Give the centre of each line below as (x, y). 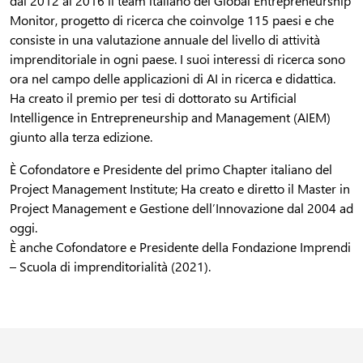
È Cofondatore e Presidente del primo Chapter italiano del (171, 169)
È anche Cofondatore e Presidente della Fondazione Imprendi (180, 246)
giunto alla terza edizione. (81, 136)
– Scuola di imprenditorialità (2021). (110, 266)
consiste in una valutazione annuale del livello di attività (165, 39)
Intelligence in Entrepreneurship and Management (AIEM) (170, 117)
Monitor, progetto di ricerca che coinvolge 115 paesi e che (172, 19)
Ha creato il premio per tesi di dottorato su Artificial (153, 97)
